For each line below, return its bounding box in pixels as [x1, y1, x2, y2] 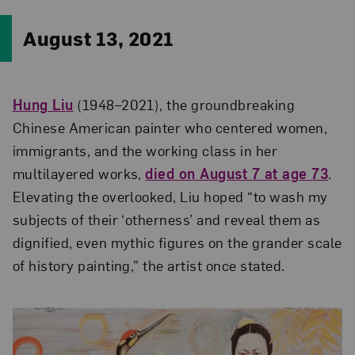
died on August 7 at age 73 [145, 164, 329, 182]
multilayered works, [12, 164, 146, 182]
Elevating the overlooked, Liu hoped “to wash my [12, 187, 328, 205]
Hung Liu [12, 95, 74, 113]
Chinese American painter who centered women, [12, 118, 328, 136]
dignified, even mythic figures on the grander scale [12, 233, 342, 251]
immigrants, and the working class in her [12, 141, 278, 159]
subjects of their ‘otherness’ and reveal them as [12, 210, 321, 228]
